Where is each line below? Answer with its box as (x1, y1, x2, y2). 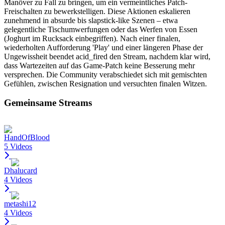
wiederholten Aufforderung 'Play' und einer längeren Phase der (4, 43, 203, 52)
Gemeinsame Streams (4, 97, 92, 108)
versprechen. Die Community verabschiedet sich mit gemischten (4, 70, 207, 79)
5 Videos (4, 142, 32, 151)
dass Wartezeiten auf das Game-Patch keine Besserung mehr (4, 61, 195, 70)
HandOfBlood (4, 133, 50, 142)
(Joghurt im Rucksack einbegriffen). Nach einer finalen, (4, 34, 180, 43)
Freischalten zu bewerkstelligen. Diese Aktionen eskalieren (4, 7, 190, 16)
